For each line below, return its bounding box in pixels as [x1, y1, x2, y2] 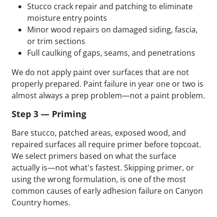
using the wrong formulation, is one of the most [12, 174, 186, 185]
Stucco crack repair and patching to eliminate [27, 1, 193, 12]
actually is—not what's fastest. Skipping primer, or [12, 162, 194, 173]
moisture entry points [27, 13, 107, 24]
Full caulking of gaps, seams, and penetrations [27, 47, 195, 59]
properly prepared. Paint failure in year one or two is [12, 78, 203, 90]
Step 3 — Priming [12, 108, 86, 120]
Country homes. [12, 197, 70, 208]
